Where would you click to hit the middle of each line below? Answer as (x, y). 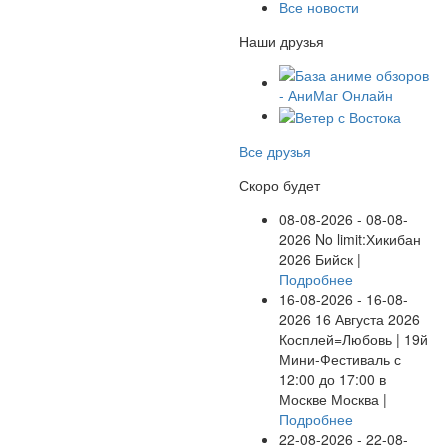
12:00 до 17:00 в (332, 378)
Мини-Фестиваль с (340, 358)
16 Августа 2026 (365, 318)
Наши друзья (281, 40)
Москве (305, 398)
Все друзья (275, 150)
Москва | (359, 398)
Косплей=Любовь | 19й (353, 338)
